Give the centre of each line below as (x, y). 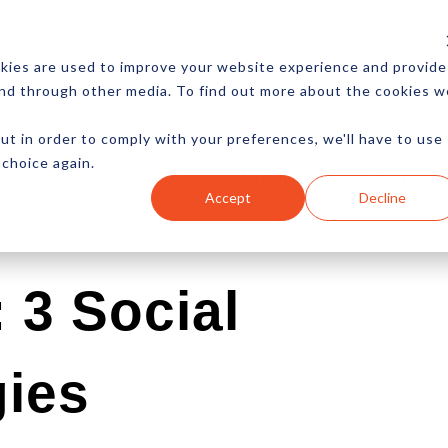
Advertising (396, 176)
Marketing (269, 176)
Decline (382, 197)
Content (154, 176)
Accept (228, 197)
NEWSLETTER (112, 65)
